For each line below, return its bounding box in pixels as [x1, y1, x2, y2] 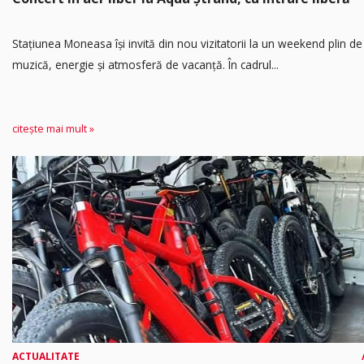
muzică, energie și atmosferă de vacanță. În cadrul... [12, 56, 279, 72]
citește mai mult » [12, 121, 94, 136]
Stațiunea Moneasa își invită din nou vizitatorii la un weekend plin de [12, 35, 362, 51]
